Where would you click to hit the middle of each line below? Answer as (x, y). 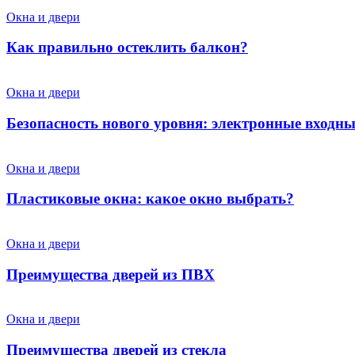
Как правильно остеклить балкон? (127, 48)
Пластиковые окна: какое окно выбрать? (150, 199)
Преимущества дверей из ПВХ (111, 274)
